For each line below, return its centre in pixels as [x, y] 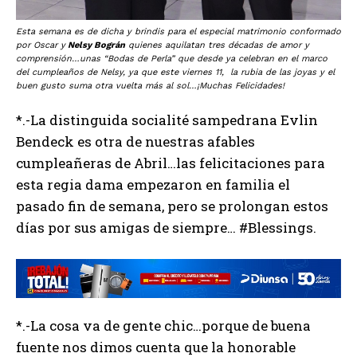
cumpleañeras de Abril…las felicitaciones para [171, 163]
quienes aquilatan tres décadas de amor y [217, 45]
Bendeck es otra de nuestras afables [135, 141]
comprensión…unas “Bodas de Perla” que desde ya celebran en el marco [172, 58]
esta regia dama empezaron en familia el [153, 184]
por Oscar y [41, 45]
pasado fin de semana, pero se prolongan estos [172, 206]
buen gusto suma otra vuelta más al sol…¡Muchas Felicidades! [150, 85]
